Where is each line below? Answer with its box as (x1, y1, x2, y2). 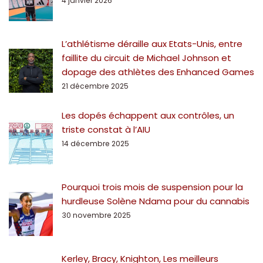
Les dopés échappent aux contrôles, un (62, 109, 234, 122)
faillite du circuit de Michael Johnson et (62, 51, 231, 64)
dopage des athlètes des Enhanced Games (62, 65, 254, 78)
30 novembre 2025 (62, 210, 131, 220)
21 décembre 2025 (62, 80, 129, 91)
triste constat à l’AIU (62, 123, 150, 136)
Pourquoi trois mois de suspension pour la (62, 180, 243, 193)
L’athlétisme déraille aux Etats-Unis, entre (62, 37, 242, 50)
